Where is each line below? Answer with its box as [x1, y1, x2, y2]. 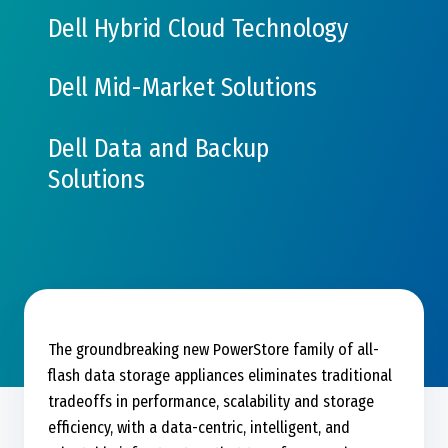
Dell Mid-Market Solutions [48, 72, 318, 103]
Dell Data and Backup [48, 133, 269, 164]
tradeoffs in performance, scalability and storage [48, 392, 374, 412]
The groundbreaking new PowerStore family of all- [48, 340, 379, 360]
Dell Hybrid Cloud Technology [48, 13, 349, 44]
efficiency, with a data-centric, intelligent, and [48, 418, 350, 438]
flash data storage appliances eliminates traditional [48, 366, 392, 386]
